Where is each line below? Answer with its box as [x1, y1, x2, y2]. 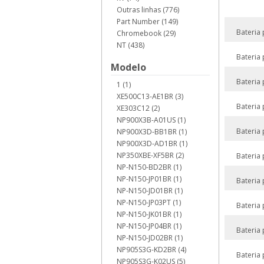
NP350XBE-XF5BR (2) [117, 150, 184, 160]
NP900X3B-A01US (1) [117, 115, 186, 125]
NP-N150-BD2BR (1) [117, 162, 181, 172]
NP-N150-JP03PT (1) [117, 197, 181, 207]
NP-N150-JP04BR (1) [117, 221, 181, 231]
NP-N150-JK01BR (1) [117, 209, 181, 219]
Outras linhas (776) [117, 5, 179, 15]
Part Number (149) [117, 16, 178, 27]
